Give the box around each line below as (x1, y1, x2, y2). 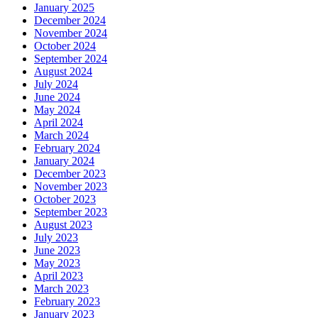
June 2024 (34, 91, 80, 104)
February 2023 (34, 295, 100, 308)
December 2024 (34, 14, 106, 27)
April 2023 (34, 270, 83, 283)
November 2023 (34, 180, 107, 193)
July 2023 (34, 231, 78, 244)
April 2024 (34, 116, 83, 129)
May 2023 (34, 257, 80, 270)
